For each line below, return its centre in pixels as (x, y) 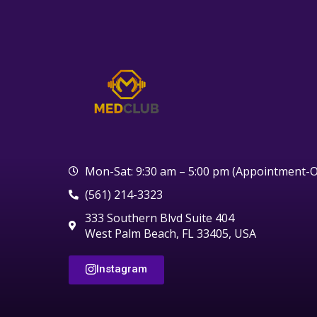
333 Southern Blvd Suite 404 (159, 218)
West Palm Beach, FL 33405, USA (170, 234)
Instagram (122, 269)
